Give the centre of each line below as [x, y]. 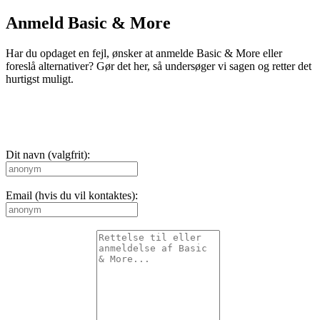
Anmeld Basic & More [88, 22]
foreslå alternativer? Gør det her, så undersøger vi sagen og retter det [159, 66]
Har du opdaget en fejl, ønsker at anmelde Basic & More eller [144, 53]
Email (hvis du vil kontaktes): [72, 195]
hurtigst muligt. [40, 79]
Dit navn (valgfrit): [48, 154]
